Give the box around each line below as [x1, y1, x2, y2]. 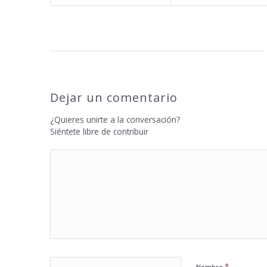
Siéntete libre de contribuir [49, 126, 148, 138]
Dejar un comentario [49, 89, 178, 106]
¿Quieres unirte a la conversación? [49, 114, 180, 126]
